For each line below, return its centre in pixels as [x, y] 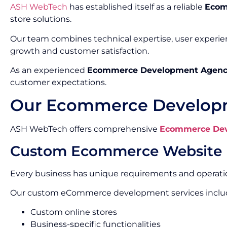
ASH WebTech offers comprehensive [85, 129]
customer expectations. [58, 82]
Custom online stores [74, 212]
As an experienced [49, 70]
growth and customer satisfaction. [80, 51]
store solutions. [41, 19]
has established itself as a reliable [136, 7]
